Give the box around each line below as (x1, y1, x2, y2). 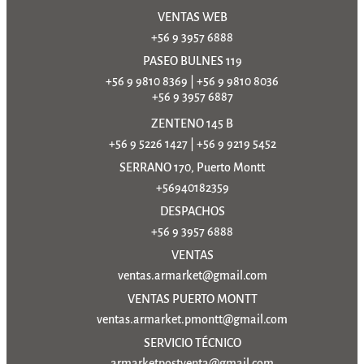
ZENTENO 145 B (151, 116, 233, 130)
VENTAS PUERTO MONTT (127, 292, 258, 305)
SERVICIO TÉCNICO (143, 336, 241, 349)
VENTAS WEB (157, 10, 227, 24)
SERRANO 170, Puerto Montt (119, 160, 265, 174)
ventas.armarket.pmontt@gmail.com (97, 312, 288, 326)
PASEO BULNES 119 (142, 54, 242, 67)
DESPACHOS (159, 204, 225, 218)
